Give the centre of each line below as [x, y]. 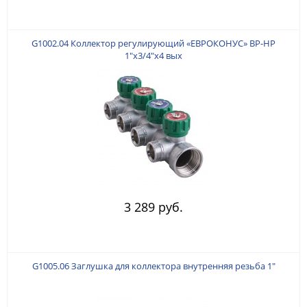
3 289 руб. [153, 207]
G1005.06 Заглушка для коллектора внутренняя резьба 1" [153, 266]
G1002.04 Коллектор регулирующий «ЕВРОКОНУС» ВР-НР [153, 43]
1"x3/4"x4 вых [153, 55]
